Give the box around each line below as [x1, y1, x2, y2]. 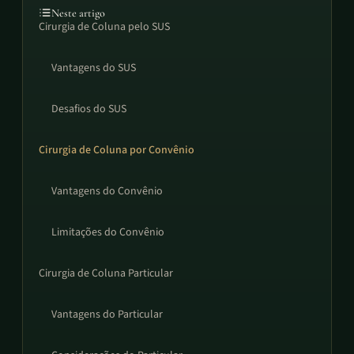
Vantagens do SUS [51, 60, 136, 76]
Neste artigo [51, 6, 105, 20]
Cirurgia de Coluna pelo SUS [39, 19, 170, 35]
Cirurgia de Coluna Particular [39, 265, 173, 281]
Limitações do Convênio [51, 224, 164, 240]
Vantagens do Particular [51, 307, 163, 322]
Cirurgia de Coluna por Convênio [39, 142, 194, 158]
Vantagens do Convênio [51, 183, 163, 199]
